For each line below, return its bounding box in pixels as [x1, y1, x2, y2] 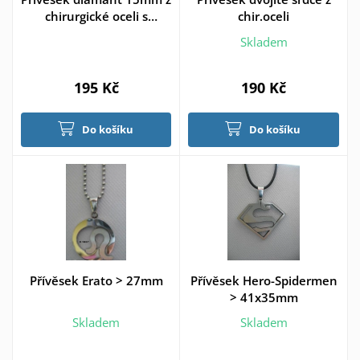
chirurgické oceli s [44, 8, 148, 24]
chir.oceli [238, 8, 289, 24]
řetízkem [70, 25, 122, 41]
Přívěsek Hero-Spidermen [190, 272, 337, 288]
